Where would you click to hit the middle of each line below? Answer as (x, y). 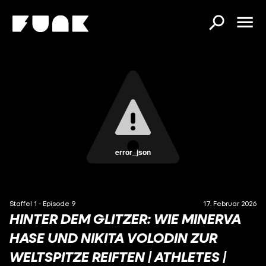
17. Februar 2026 (230, 203)
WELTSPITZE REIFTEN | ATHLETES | (118, 256)
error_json (133, 152)
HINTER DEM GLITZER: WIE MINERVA (125, 218)
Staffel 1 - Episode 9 (42, 203)
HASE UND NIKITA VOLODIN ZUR (113, 237)
